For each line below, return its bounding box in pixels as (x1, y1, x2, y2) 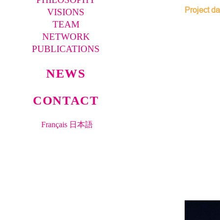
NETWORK (42, 31, 90, 42)
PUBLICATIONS (32, 43, 100, 54)
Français (41, 120, 67, 129)
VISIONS (47, 6, 85, 17)
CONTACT (33, 93, 99, 107)
